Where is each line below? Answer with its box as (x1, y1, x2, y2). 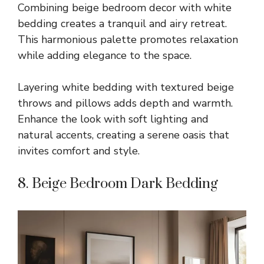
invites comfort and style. (18, 144, 140, 159)
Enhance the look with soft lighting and (18, 112, 209, 127)
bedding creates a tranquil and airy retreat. (18, 16, 227, 31)
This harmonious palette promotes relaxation (18, 32, 238, 47)
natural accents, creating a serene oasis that (18, 128, 229, 143)
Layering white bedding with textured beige (18, 80, 234, 95)
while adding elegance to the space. (18, 48, 192, 63)
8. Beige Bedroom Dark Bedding (18, 175, 218, 193)
